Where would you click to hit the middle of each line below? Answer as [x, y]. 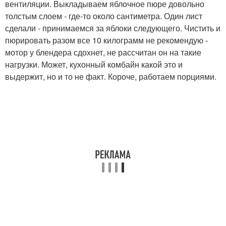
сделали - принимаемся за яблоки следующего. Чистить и [113, 28]
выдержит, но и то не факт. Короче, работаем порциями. [111, 77]
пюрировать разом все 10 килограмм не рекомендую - [106, 40]
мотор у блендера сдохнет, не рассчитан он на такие [103, 52]
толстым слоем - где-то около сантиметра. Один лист [104, 16]
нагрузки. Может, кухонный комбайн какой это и [94, 65]
